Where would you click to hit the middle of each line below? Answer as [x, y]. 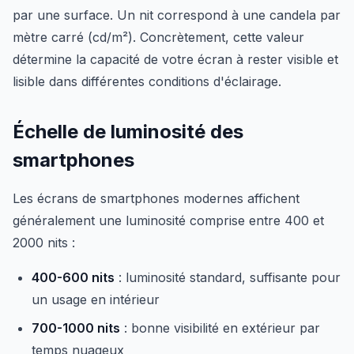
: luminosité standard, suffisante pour [228, 277]
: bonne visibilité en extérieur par [220, 328]
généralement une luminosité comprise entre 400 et [168, 220]
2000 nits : [44, 243]
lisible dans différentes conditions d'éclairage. [147, 81]
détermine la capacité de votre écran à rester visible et [175, 59]
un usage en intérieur [96, 299]
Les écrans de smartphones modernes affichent [156, 198]
